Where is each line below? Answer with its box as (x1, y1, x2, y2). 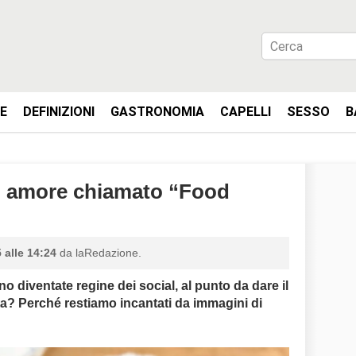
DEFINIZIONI (23, 104, 95, 119)
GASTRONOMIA (110, 104, 204, 119)
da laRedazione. (56, 246, 141, 259)
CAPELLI (220, 104, 271, 119)
